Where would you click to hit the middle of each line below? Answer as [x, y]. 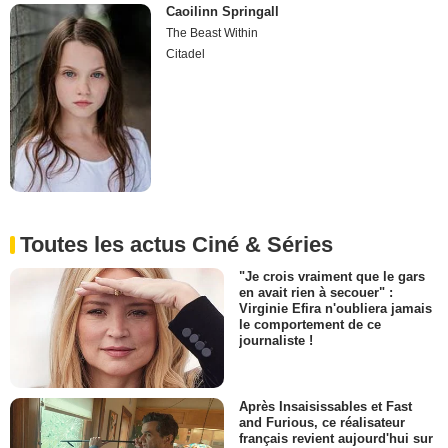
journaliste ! [276, 341]
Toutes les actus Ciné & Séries [176, 244]
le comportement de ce [310, 325]
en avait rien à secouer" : [316, 293]
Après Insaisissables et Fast [325, 407]
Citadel [186, 53]
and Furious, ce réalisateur [322, 423]
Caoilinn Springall [223, 11]
